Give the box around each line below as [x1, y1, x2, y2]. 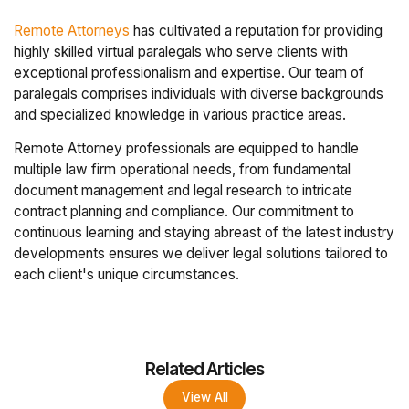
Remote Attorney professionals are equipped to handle [14, 139, 360, 157]
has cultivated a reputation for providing [130, 22, 383, 40]
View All [181, 390, 228, 405]
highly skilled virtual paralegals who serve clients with [14, 43, 349, 61]
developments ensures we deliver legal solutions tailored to [14, 244, 389, 262]
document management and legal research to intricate [14, 181, 353, 199]
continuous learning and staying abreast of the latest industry [14, 223, 395, 241]
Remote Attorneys [14, 22, 131, 40]
